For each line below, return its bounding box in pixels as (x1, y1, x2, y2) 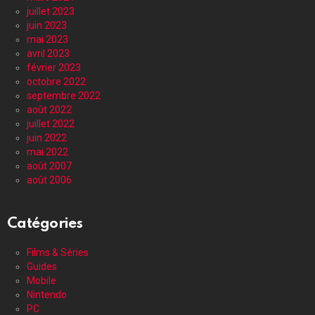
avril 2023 (27, 47, 70, 59)
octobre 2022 (27, 75, 86, 87)
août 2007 (27, 160, 72, 172)
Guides (27, 260, 57, 272)
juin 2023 (27, 19, 67, 31)
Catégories (7, 216, 83, 231)
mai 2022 (27, 146, 68, 157)
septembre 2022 (27, 89, 101, 101)
